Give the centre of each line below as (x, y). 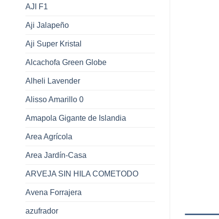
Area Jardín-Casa (56, 155)
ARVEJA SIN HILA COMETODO (82, 174)
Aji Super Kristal (54, 44)
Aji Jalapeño (47, 25)
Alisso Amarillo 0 (55, 99)
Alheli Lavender (53, 81)
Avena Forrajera (54, 192)
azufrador (42, 211)
